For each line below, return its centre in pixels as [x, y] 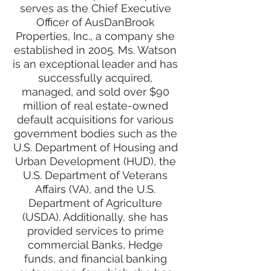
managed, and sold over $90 [95, 92]
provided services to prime [95, 231]
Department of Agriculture [95, 203]
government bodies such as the [95, 133]
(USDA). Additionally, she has [95, 217]
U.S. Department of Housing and [95, 147]
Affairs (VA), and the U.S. [95, 189]
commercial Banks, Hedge [95, 245]
